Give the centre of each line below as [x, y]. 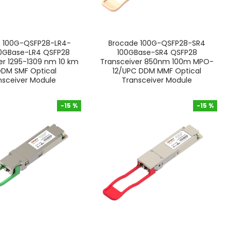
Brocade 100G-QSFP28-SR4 [157, 43]
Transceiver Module [157, 80]
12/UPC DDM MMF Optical [157, 71]
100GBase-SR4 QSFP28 [157, 53]
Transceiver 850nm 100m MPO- [157, 62]
